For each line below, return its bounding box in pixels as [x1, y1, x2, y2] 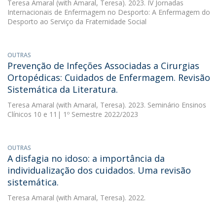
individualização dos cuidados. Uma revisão [7, 164, 191, 176]
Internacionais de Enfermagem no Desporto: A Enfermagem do [7, 7, 210, 17]
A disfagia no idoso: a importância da [7, 152, 165, 164]
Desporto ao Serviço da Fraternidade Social [7, 17, 147, 26]
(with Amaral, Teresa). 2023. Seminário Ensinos [54, 100, 206, 110]
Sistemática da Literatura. [7, 83, 118, 95]
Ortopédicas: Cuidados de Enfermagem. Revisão [7, 72, 210, 83]
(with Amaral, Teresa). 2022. [54, 193, 146, 202]
